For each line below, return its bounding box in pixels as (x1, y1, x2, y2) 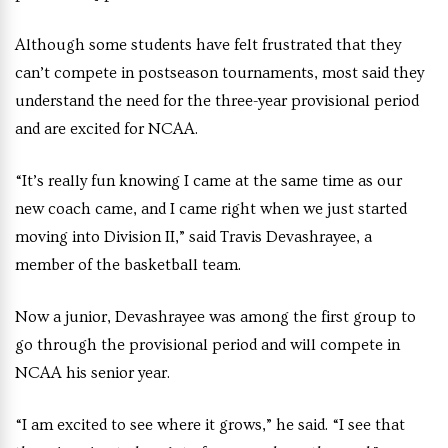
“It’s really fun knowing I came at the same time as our (15, 172, 402, 191)
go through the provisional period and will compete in (15, 336, 400, 355)
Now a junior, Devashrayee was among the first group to (15, 308, 416, 327)
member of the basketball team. (15, 256, 241, 275)
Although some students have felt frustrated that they (15, 36, 401, 55)
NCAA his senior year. (15, 364, 170, 383)
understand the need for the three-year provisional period (15, 92, 419, 111)
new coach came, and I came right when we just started (15, 200, 407, 219)
